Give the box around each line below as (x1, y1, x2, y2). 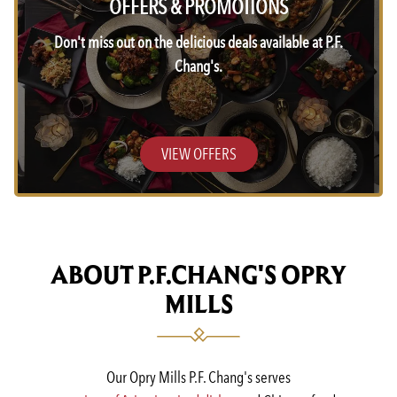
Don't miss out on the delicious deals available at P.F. (54, 32, 343, 51)
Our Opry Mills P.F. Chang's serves (106, 367, 291, 386)
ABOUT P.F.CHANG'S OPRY (51, 257, 346, 292)
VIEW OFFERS (160, 144, 237, 163)
